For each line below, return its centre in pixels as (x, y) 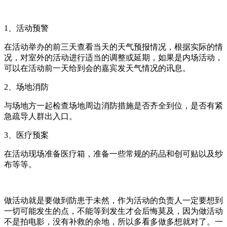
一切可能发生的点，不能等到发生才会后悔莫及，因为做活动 (113, 211)
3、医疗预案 (26, 135)
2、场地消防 (26, 87)
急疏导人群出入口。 (41, 116)
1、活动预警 (26, 28)
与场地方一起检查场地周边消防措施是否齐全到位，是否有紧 (113, 105)
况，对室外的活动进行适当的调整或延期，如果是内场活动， (113, 57)
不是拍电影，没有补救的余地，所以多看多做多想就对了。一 (113, 221)
